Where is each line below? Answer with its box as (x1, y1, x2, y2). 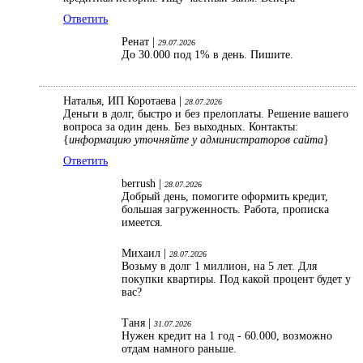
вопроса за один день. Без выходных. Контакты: (63, 121, 298, 134)
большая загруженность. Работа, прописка (122, 203, 329, 216)
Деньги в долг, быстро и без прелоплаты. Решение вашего (63, 108, 348, 121)
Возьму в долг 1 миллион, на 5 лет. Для (122, 260, 317, 273)
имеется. (122, 216, 166, 229)
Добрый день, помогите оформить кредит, (122, 190, 328, 203)
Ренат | (122, 36, 158, 49)
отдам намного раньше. (122, 343, 240, 356)
